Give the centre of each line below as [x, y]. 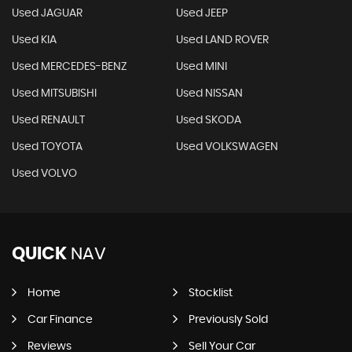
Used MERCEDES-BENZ [70, 66]
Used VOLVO [44, 173]
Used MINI [201, 66]
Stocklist [210, 293]
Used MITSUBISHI [54, 93]
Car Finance [60, 319]
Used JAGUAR [47, 13]
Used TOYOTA [47, 147]
